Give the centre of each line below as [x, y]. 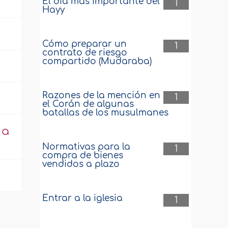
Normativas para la [87, 147]
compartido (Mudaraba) [97, 61]
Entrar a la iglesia [83, 198]
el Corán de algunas [88, 104]
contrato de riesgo [85, 53]
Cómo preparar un [85, 44]
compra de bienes [83, 155]
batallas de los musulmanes [106, 113]
